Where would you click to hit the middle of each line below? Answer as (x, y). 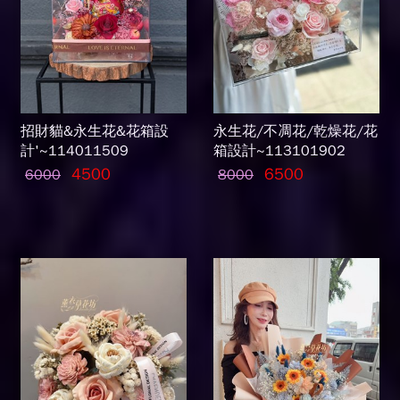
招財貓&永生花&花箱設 (95, 131)
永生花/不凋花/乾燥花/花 (296, 131)
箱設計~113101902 (279, 151)
